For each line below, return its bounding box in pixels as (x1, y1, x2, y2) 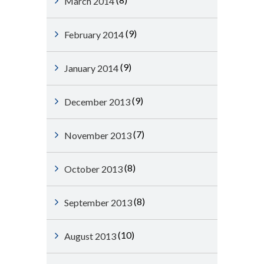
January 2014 (64, 62, 118, 74)
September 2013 (64, 197, 132, 208)
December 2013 (64, 96, 130, 107)
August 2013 (64, 230, 116, 242)
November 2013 (64, 130, 131, 141)
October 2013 (64, 163, 123, 174)
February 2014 (64, 29, 124, 40)
